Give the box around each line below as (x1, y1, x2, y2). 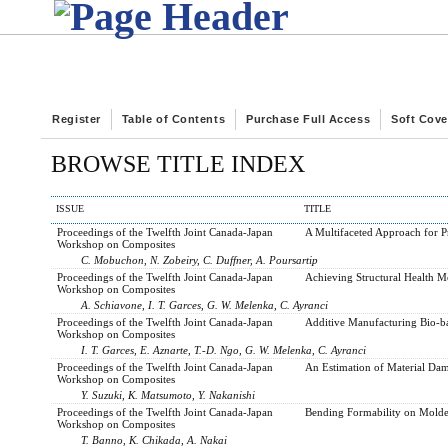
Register (52, 113, 101, 125)
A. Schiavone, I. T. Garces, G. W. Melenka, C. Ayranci (81, 298, 329, 311)
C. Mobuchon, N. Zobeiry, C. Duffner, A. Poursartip (81, 253, 319, 266)
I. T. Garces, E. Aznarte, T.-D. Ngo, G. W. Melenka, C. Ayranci (81, 343, 367, 356)
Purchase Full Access (246, 113, 371, 125)
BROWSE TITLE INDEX (51, 151, 306, 177)
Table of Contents (121, 113, 226, 125)
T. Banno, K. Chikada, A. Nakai (81, 433, 228, 446)
